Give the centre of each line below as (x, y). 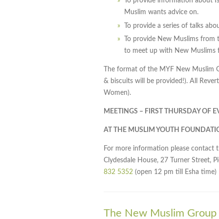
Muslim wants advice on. (161, 12)
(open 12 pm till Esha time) (175, 172)
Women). (117, 93)
